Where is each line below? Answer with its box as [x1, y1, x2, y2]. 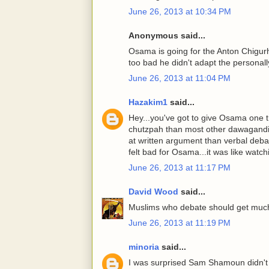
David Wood [128, 187, 178, 197]
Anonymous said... [128, 31, 205, 41]
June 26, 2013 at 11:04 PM [128, 73, 231, 83]
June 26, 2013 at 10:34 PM [128, 7, 231, 17]
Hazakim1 [128, 97, 168, 107]
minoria [128, 242, 159, 252]
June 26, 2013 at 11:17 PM [128, 163, 231, 173]
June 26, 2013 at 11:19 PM [128, 218, 231, 228]
